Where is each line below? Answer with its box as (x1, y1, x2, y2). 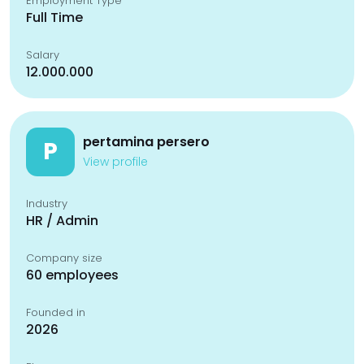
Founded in (26, 305, 85, 320)
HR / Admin (26, 211, 98, 230)
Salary (26, 47, 59, 63)
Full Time (26, 8, 83, 27)
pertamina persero (83, 132, 210, 151)
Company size (26, 250, 102, 266)
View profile (83, 154, 148, 170)
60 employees (26, 266, 119, 284)
